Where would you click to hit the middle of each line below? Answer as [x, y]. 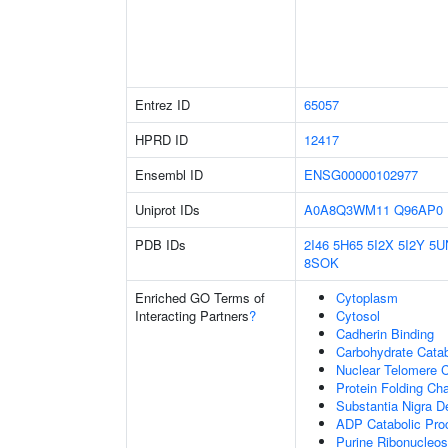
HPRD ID [161, 139]
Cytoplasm [367, 297]
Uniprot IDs [167, 209]
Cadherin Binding [385, 333]
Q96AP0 [418, 209]
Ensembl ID [169, 174]
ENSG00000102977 [361, 174]
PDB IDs [160, 244]
